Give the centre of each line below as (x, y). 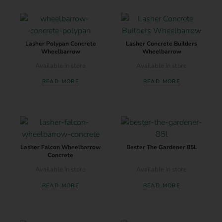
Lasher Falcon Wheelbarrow (60, 147)
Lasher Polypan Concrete (60, 43)
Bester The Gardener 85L (162, 147)
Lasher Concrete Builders (162, 43)
